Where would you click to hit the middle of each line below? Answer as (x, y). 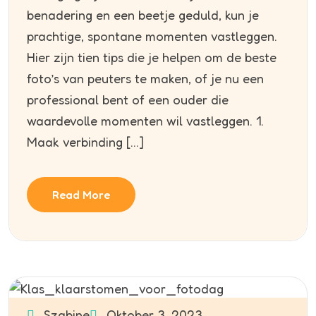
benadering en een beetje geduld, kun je (143, 15)
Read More (81, 195)
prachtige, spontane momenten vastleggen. (152, 36)
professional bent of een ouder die (128, 100)
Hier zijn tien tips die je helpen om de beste (152, 57)
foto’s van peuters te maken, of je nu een (145, 79)
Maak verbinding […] (85, 142)
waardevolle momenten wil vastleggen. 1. (145, 121)
